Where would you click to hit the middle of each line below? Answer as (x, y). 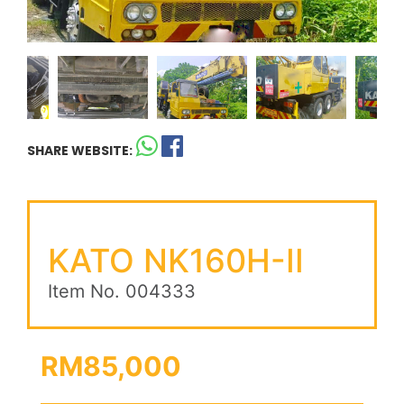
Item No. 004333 (122, 291)
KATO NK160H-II (176, 260)
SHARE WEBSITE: (80, 150)
